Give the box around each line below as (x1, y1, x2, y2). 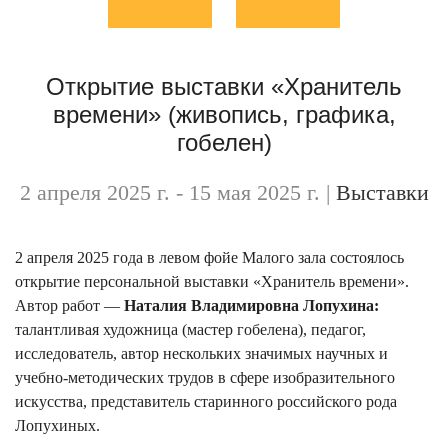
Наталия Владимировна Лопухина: (124, 296, 379, 314)
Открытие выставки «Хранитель (46, 72, 402, 100)
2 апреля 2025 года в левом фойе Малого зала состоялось (15, 248, 404, 266)
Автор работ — (15, 296, 124, 314)
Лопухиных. (15, 416, 100, 434)
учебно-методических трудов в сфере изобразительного (15, 368, 395, 386)
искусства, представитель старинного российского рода (15, 392, 397, 410)
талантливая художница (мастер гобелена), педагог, (15, 320, 366, 338)
